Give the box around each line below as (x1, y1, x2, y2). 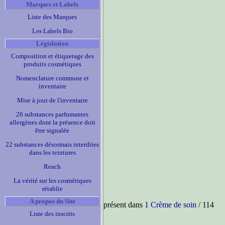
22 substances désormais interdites (6, 141, 99, 148)
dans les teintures (29, 149, 76, 156)
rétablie (42, 185, 63, 192)
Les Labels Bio (32, 27, 73, 35)
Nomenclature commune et (16, 74, 89, 82)
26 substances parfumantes (16, 110, 88, 118)
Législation (36, 40, 68, 47)
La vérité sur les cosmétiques (13, 177, 91, 184)
